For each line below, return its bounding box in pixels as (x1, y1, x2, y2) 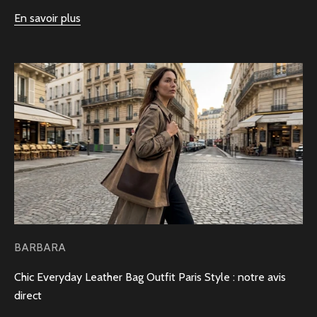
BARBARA (14, 240, 66, 254)
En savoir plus (14, 11, 81, 25)
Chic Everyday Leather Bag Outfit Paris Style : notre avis (14, 270, 286, 284)
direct (14, 288, 42, 302)
